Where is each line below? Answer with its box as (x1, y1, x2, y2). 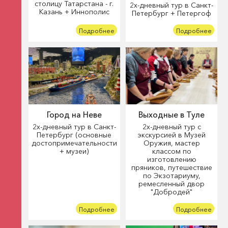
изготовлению (147, 154, 196, 164)
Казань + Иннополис (39, 7, 109, 16)
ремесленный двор (138, 179, 205, 188)
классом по (152, 146, 191, 156)
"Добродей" (151, 187, 193, 196)
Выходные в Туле (138, 109, 205, 120)
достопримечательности (31, 138, 117, 148)
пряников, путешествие (131, 162, 212, 172)
